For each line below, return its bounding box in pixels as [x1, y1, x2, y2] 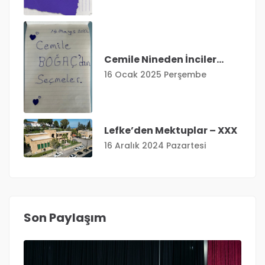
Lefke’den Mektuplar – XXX [104, 123, 237, 137]
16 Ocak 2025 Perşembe [104, 68, 206, 80]
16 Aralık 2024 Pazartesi [104, 139, 206, 151]
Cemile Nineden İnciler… [104, 52, 224, 66]
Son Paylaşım [24, 209, 106, 226]
